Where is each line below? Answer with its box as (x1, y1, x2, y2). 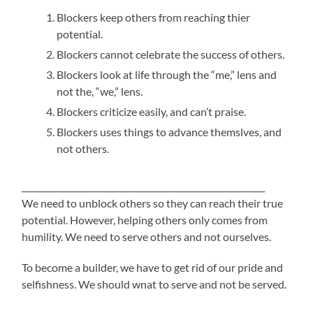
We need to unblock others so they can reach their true (22, 196, 284, 210)
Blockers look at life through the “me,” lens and (57, 68, 277, 82)
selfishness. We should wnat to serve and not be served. (22, 277, 287, 291)
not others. (57, 142, 110, 156)
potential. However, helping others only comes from (22, 213, 268, 227)
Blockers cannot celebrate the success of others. (57, 48, 285, 61)
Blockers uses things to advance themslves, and (57, 125, 282, 139)
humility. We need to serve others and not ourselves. (22, 230, 272, 244)
